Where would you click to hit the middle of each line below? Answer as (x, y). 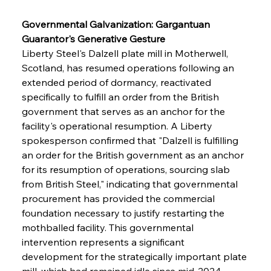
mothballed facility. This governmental (109, 227)
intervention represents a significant (104, 242)
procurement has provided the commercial (119, 198)
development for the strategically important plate (135, 256)
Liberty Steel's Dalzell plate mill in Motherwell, (126, 53)
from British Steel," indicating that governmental (131, 184)
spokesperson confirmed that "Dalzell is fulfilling (131, 140)
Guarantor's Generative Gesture (93, 38)
